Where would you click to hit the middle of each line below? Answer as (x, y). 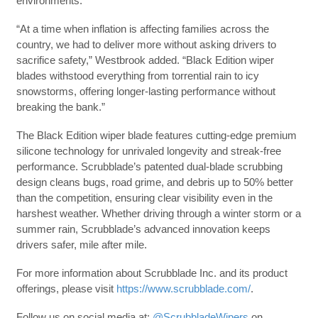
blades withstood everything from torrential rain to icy (137, 76)
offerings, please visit (66, 289)
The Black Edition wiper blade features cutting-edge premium (156, 135)
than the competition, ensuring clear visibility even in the (144, 198)
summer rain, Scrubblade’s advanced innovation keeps (143, 229)
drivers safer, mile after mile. (81, 245)
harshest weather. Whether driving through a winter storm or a (158, 213)
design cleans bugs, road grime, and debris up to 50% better (154, 182)
